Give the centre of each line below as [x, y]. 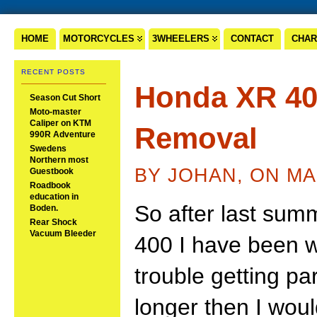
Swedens [48, 149]
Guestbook [52, 171]
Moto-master [56, 112]
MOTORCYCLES [99, 39]
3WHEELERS [181, 39]
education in [54, 197]
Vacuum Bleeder [63, 234]
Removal [196, 138]
